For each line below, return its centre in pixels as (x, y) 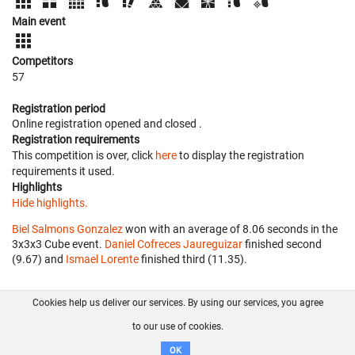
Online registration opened (78, 123)
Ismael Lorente (102, 259)
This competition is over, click (84, 155)
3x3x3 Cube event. (58, 244)
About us (78, 322)
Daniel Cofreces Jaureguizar (174, 244)
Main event (39, 21)
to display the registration (240, 155)
